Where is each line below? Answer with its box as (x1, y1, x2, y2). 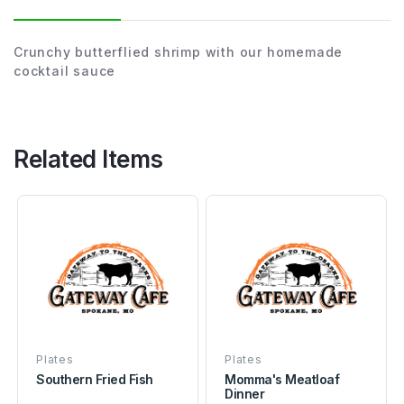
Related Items (14, 144, 163, 173)
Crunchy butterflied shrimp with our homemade (14, 43, 344, 60)
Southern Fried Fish (36, 371, 153, 387)
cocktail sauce (14, 62, 116, 78)
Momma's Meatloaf (225, 371, 340, 387)
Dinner (225, 385, 265, 401)
